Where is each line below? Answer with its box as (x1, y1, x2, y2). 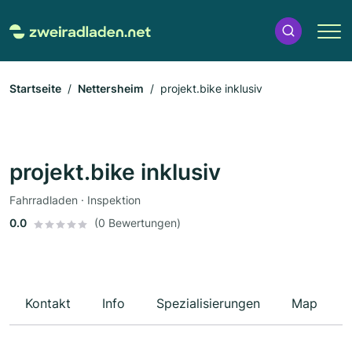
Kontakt (25, 295, 71, 312)
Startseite (9, 82, 61, 96)
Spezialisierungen (156, 295, 260, 312)
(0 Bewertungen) (94, 216, 181, 230)
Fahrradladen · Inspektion (9, 193, 141, 207)
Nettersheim (78, 82, 144, 96)
